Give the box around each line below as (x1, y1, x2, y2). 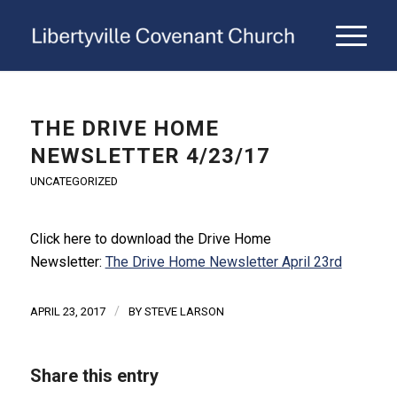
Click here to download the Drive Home (29, 230, 271, 247)
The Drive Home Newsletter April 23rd (105, 253, 342, 270)
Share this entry (29, 365, 159, 387)
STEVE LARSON (144, 305, 224, 319)
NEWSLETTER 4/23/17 (29, 144, 270, 168)
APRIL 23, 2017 (29, 305, 105, 319)
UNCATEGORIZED (29, 175, 118, 188)
